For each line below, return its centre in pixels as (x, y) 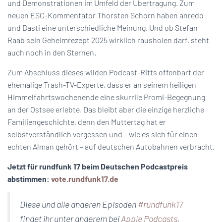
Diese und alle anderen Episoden (79, 204)
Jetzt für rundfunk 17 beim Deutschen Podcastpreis (98, 166)
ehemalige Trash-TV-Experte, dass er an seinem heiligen (102, 84)
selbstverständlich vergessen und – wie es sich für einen (103, 134)
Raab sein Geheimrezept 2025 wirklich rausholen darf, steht (108, 40)
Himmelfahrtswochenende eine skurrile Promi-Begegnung (106, 97)
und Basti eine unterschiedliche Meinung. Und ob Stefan (103, 28)
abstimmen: (29, 179)
